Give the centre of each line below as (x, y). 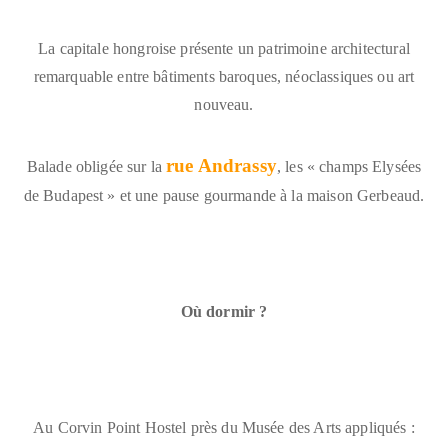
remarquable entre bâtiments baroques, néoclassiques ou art (224, 76)
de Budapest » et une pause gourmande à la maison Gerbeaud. (224, 195)
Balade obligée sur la (94, 166)
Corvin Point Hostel (122, 427)
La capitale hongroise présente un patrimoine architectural (224, 48)
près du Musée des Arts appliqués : (300, 427)
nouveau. (224, 104)
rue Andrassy (221, 165)
